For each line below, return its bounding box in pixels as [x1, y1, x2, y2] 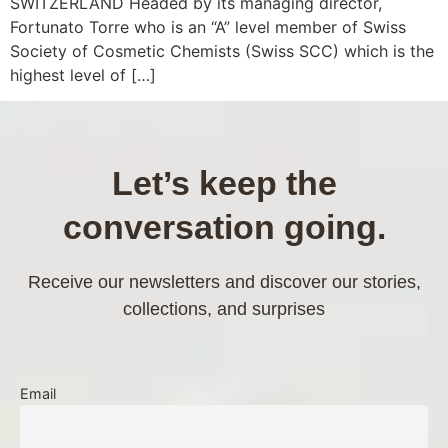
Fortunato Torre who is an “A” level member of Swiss [10, 17, 406, 37]
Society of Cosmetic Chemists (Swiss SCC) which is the [10, 41, 434, 61]
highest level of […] [10, 65, 156, 85]
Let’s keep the [111, 164, 337, 203]
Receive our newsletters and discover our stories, [27, 272, 421, 293]
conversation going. [62, 208, 386, 247]
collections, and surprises [123, 299, 325, 320]
